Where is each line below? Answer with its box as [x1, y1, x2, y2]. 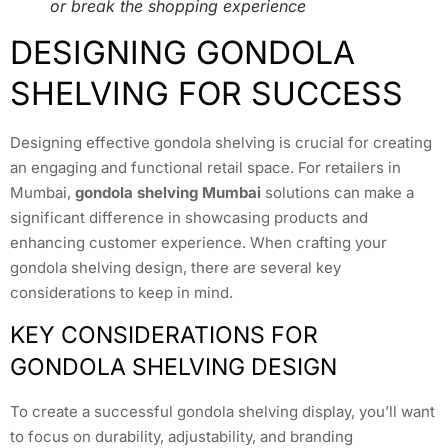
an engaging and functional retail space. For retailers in [10, 158, 401, 178]
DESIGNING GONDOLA [10, 33, 355, 73]
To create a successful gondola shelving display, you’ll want [10, 402, 435, 422]
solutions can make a [261, 183, 414, 203]
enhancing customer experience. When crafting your [10, 233, 387, 253]
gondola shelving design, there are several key [10, 258, 341, 278]
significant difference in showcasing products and [10, 208, 368, 228]
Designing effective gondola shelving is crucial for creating [10, 133, 432, 153]
